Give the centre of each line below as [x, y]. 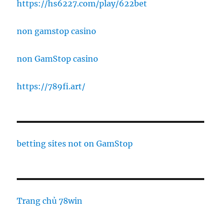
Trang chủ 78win [50, 201]
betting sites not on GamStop [75, 144]
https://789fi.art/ [51, 87]
